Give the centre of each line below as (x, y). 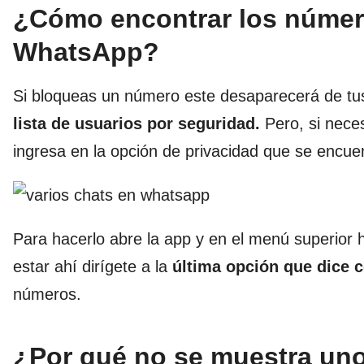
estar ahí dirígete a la (93, 267)
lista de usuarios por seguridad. (136, 124)
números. (47, 295)
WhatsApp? (86, 52)
